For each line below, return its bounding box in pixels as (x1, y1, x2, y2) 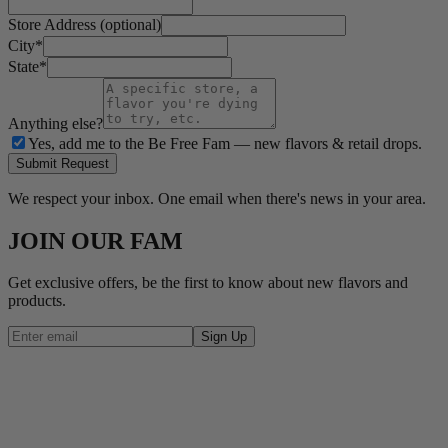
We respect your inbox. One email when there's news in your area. (8, 189, 426, 207)
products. (8, 292, 66, 310)
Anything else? (8, 114, 103, 132)
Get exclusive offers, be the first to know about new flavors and (8, 274, 408, 292)
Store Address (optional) (8, 15, 161, 33)
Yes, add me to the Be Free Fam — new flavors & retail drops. (28, 134, 422, 152)
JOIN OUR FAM (8, 227, 183, 254)
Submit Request (16, 155, 109, 171)
